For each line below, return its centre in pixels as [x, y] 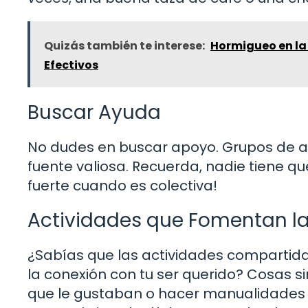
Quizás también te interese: [124, 45]
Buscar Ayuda [94, 112]
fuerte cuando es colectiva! [122, 185]
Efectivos [71, 65]
